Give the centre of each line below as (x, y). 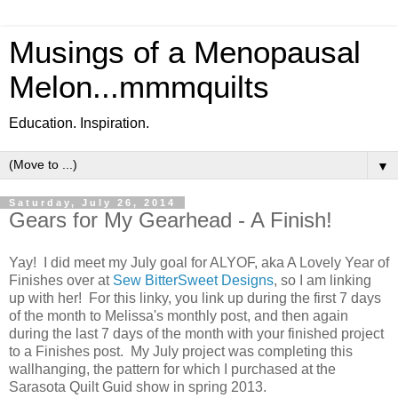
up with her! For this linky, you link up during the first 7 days (195, 298)
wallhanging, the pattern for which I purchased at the (172, 369)
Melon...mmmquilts (139, 87)
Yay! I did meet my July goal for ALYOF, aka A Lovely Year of (199, 262)
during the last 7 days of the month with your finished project (196, 333)
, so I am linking (322, 280)
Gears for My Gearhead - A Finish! (171, 220)
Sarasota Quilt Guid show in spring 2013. (138, 386)
